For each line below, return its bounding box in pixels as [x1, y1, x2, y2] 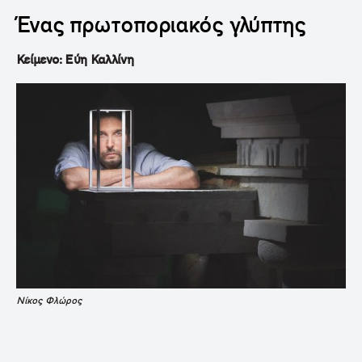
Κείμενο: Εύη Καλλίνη [16, 53, 134, 67]
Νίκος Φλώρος [16, 296, 82, 306]
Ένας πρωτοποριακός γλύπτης [16, 15, 305, 38]
